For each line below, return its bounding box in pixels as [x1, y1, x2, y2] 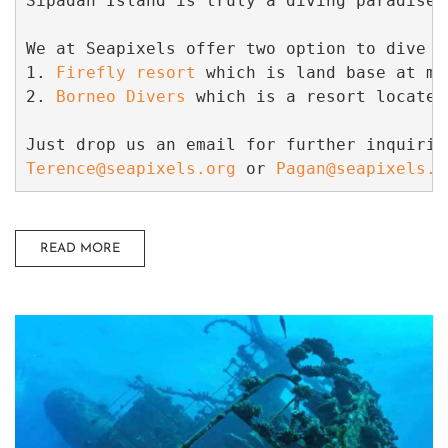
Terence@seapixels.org [26, 159, 236, 179]
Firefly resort [56, 63, 196, 83]
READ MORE [40, 241, 120, 255]
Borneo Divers [56, 87, 186, 107]
